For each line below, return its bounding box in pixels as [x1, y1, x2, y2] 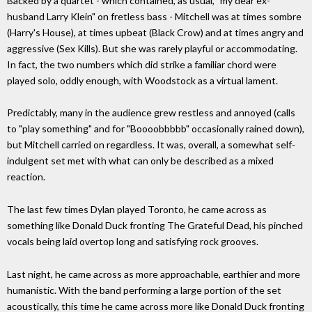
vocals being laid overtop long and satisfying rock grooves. [7, 235, 258, 248]
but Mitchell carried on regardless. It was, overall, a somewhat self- [7, 139, 295, 151]
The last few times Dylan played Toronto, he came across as [7, 203, 267, 216]
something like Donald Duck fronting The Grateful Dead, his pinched [7, 219, 303, 232]
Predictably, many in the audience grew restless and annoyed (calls [7, 107, 295, 119]
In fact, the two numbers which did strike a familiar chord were [7, 58, 276, 70]
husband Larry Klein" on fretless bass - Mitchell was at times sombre [7, 10, 302, 22]
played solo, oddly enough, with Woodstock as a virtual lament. [7, 74, 278, 86]
